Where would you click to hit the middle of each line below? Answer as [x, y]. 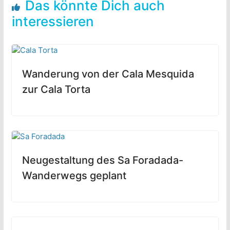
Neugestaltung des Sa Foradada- [102, 160]
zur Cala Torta [56, 89]
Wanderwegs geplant [74, 175]
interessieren [53, 21]
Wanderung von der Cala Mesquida [108, 74]
